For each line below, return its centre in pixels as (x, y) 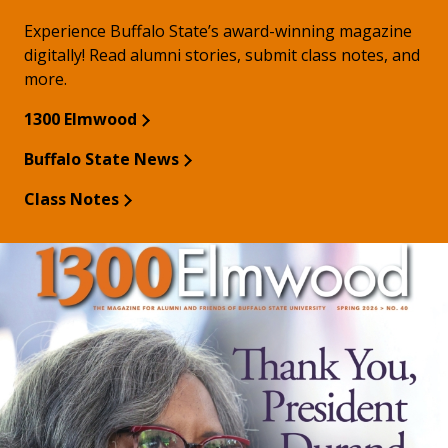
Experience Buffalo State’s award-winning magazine (218, 30)
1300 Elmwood (80, 118)
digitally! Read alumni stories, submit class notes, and (222, 54)
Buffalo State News (101, 158)
